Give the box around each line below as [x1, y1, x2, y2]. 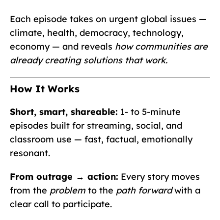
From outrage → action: [10, 171, 118, 183]
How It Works [10, 82, 80, 95]
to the [85, 185, 116, 196]
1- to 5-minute [118, 106, 181, 118]
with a [172, 185, 200, 196]
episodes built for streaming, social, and [10, 120, 182, 132]
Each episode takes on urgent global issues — [10, 13, 207, 25]
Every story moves [118, 171, 200, 183]
